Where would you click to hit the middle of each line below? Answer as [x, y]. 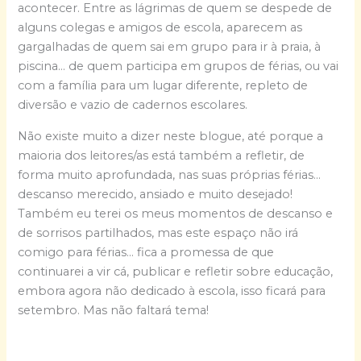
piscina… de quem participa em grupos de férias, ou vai [178, 66]
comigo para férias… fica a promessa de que [146, 252]
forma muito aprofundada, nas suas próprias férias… [170, 174]
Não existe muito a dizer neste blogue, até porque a [171, 136]
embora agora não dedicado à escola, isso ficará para [172, 290]
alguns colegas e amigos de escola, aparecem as [160, 28]
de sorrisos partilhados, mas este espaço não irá [158, 232]
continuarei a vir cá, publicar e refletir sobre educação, [176, 271]
